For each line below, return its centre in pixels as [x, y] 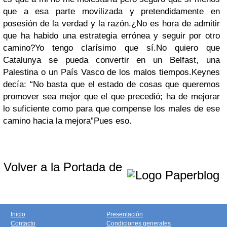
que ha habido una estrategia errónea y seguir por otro [111, 36]
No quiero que [188, 48]
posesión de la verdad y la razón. [67, 24]
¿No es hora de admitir [176, 24]
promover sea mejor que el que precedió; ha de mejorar [111, 97]
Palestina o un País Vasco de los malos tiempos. [97, 72]
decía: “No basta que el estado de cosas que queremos [111, 84]
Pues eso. [113, 121]
